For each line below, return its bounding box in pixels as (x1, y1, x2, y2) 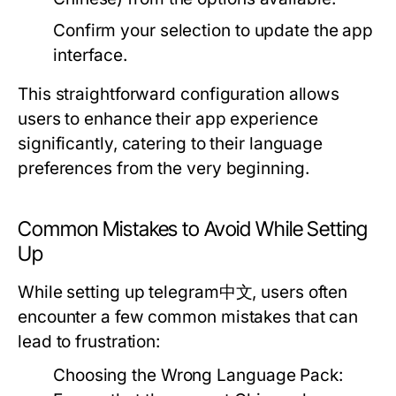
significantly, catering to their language (18, 133, 324, 154)
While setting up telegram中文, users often (18, 282, 348, 302)
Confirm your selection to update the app (53, 20, 374, 41)
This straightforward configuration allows (18, 84, 340, 104)
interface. (53, 45, 128, 65)
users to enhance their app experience (18, 109, 318, 129)
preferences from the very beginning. (18, 158, 309, 179)
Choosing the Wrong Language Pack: (53, 365, 343, 385)
